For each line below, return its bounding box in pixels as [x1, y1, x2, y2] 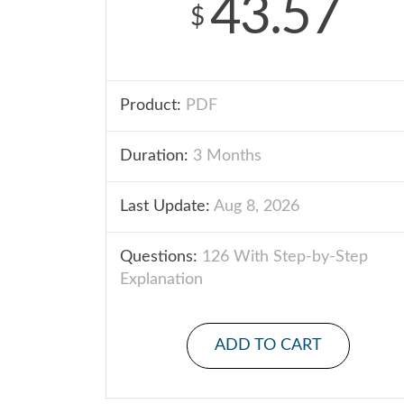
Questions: [120, 249, 197, 265]
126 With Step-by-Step [197, 249, 368, 265]
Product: [120, 97, 181, 114]
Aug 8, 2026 [210, 198, 299, 215]
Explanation [120, 271, 203, 288]
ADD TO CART [214, 337, 322, 353]
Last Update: [120, 198, 210, 215]
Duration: [120, 148, 188, 164]
